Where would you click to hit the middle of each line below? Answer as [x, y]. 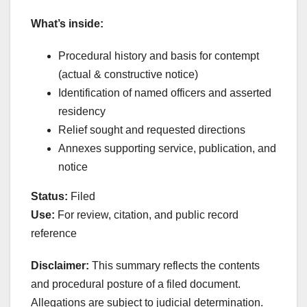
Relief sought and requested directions [152, 130]
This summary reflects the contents [174, 265]
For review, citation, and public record [147, 214]
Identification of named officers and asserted [165, 93]
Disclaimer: [60, 265]
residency [82, 111]
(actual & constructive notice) [128, 74]
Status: [49, 196]
